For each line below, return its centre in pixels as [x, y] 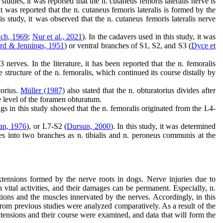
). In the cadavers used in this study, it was [149, 37]
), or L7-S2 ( [47, 126]
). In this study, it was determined [163, 126]
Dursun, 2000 [89, 126]
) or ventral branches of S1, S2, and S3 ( [127, 46]
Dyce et [203, 46]
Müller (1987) [42, 90]
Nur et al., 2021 [57, 37]
